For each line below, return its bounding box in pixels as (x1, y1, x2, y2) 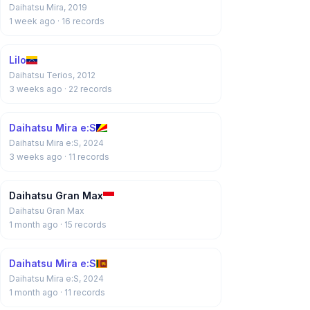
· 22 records (64, 84, 112, 94)
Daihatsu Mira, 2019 (9, 2, 87, 12)
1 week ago (9, 16, 57, 26)
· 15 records (60, 219, 107, 230)
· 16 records (57, 16, 104, 26)
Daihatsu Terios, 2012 (9, 70, 95, 80)
